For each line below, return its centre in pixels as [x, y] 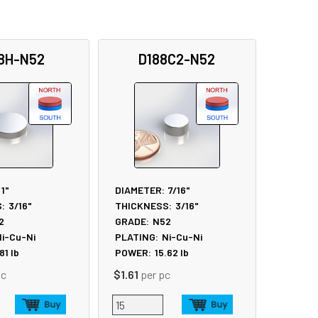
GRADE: [132, 221]
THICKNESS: [143, 205]
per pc [156, 275]
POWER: [133, 252]
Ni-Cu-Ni [182, 236]
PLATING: [136, 236]
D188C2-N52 [177, 59]
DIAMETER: [139, 190]
